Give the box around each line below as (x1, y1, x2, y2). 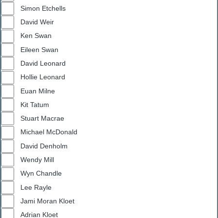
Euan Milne (20, 87, 55, 95)
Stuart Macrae (41, 114, 64, 123)
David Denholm (20, 142, 68, 150)
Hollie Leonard (20, 73, 65, 81)
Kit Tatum (30, 100, 49, 109)
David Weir (20, 18, 54, 26)
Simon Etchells (20, 4, 66, 12)
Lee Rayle (20, 183, 52, 191)
